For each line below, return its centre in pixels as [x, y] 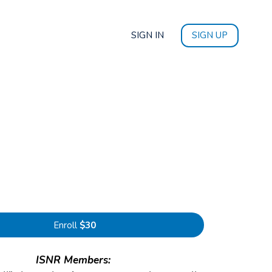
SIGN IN [148, 36]
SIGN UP [210, 36]
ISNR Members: [74, 260]
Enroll [65, 226]
